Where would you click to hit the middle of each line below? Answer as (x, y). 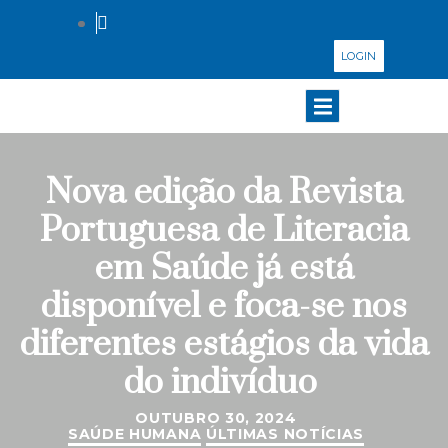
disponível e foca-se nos (224, 307)
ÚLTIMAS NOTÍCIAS (285, 434)
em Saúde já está (224, 269)
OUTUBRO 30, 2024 (216, 418)
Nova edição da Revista (224, 193)
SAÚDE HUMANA (134, 434)
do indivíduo (224, 383)
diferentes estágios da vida (224, 345)
